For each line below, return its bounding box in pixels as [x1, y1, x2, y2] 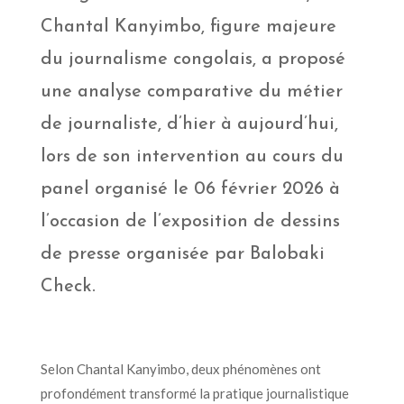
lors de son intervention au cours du [40, 147, 344, 166]
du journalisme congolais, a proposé [40, 50, 345, 69]
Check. [40, 277, 96, 296]
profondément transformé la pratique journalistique [40, 384, 349, 401]
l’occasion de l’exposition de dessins [40, 212, 340, 231]
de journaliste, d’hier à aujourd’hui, [40, 115, 338, 133]
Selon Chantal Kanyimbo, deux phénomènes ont [40, 360, 321, 377]
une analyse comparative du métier [40, 82, 343, 101]
